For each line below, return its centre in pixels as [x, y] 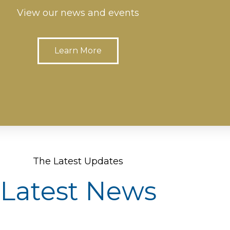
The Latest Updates [78, 161]
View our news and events [78, 13]
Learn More [78, 51]
